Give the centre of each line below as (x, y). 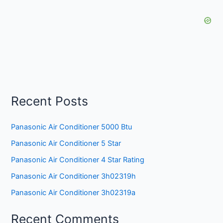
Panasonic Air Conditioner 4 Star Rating (78, 160)
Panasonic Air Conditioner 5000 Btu (72, 127)
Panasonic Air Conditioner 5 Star (66, 144)
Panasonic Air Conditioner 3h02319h (74, 176)
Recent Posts (50, 101)
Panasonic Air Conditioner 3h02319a (73, 193)
